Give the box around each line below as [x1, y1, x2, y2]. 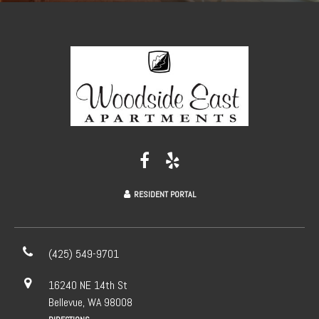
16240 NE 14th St [48, 278, 127, 293]
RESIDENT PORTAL [133, 188, 196, 200]
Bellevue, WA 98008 [48, 295, 132, 310]
